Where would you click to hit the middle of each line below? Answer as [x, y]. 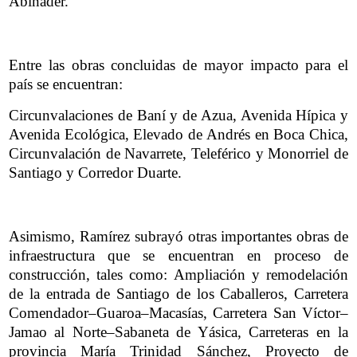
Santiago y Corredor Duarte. [95, 173]
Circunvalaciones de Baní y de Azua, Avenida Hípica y [178, 116]
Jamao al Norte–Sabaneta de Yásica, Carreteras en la [178, 332]
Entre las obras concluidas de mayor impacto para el [178, 65]
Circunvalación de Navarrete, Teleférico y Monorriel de [178, 154]
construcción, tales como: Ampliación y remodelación [178, 275]
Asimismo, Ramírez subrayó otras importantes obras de [178, 237]
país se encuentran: [66, 84]
